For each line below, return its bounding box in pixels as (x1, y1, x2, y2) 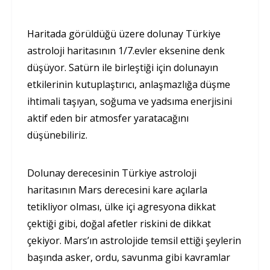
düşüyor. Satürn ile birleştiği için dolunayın (27, 61, 218, 75)
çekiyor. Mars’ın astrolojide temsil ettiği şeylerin (27, 234, 241, 248)
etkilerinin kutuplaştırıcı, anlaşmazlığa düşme (27, 78, 230, 92)
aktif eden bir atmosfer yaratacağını (27, 111, 189, 125)
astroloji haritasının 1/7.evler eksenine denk (27, 44, 225, 58)
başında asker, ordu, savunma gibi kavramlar (27, 251, 230, 265)
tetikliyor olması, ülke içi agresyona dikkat (27, 200, 216, 214)
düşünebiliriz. (27, 128, 87, 142)
